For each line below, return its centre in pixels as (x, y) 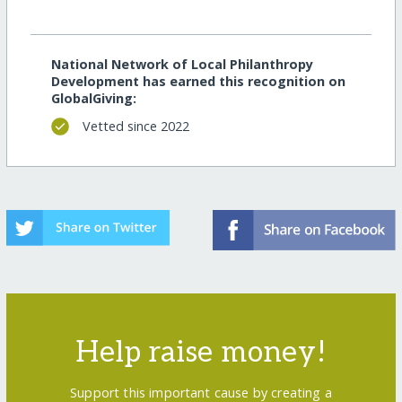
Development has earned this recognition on (198, 81)
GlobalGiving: (93, 98)
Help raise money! (201, 352)
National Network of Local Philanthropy (182, 64)
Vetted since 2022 (135, 127)
